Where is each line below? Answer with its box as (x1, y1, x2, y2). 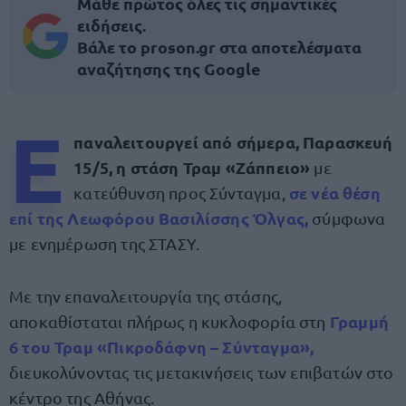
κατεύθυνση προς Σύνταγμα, (73, 183, 289, 202)
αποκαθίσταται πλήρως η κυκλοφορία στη (9, 312, 326, 331)
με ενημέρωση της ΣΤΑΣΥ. (9, 234, 200, 253)
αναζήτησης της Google (77, 58, 261, 79)
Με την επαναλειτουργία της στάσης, (9, 286, 283, 305)
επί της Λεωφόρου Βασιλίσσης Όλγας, (9, 208, 309, 228)
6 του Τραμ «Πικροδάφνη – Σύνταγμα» (9, 336, 311, 357)
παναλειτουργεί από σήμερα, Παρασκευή (73, 131, 393, 152)
